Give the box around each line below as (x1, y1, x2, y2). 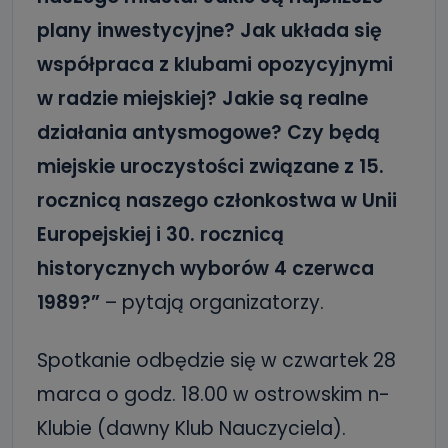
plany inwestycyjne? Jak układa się (37, 17, 382, 44)
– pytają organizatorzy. (105, 289, 324, 316)
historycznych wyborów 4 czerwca (37, 255, 374, 282)
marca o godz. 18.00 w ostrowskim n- (37, 381, 390, 408)
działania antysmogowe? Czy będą (37, 119, 380, 146)
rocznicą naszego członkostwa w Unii (37, 187, 397, 214)
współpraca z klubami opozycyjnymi (37, 51, 393, 78)
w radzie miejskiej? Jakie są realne (37, 85, 368, 112)
